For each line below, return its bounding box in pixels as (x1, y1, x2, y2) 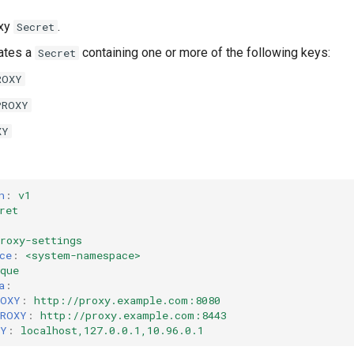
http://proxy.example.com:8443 (40, 307, 227, 322)
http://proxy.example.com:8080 (34, 292, 220, 307)
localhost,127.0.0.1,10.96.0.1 (21, 322, 204, 337)
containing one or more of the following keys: (79, 45, 330, 60)
